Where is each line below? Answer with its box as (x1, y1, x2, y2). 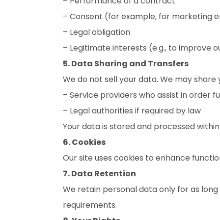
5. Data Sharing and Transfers (63, 58, 189, 69)
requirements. (63, 199, 117, 211)
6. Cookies (63, 137, 106, 148)
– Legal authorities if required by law (63, 105, 201, 116)
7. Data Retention (63, 168, 136, 179)
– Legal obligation (63, 27, 130, 38)
